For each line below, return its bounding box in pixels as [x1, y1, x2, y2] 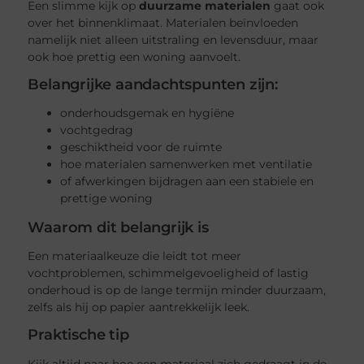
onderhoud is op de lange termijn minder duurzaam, [28, 283, 327, 298]
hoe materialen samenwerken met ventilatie [60, 157, 313, 172]
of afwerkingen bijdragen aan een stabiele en [60, 174, 314, 189]
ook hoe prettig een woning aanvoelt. [28, 49, 241, 64]
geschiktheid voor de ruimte [60, 140, 223, 155]
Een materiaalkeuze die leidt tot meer [28, 249, 242, 264]
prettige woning [60, 191, 154, 206]
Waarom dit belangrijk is [28, 219, 209, 237]
